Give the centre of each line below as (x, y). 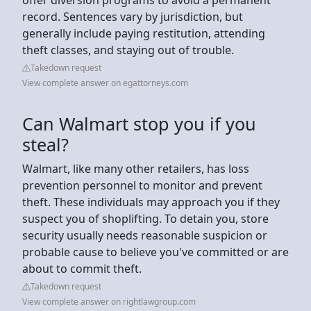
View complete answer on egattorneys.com (105, 83)
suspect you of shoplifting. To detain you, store (145, 218)
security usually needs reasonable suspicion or (145, 235)
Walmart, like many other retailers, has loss (136, 168)
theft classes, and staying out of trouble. (129, 50)
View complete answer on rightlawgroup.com (109, 301)
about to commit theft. (82, 268)
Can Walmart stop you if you (139, 123)
